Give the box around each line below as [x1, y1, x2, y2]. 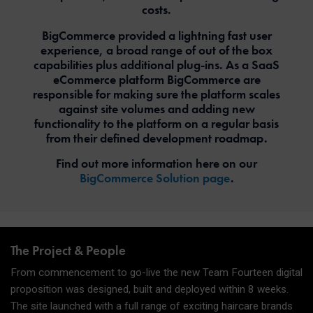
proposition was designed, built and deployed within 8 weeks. [10, 282, 289, 296]
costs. [142, 1, 171, 18]
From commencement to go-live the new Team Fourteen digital [10, 265, 303, 279]
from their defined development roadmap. [45, 129, 268, 146]
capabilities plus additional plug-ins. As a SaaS [34, 56, 279, 73]
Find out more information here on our [56, 154, 257, 171]
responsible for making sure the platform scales [33, 85, 280, 102]
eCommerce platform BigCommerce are [52, 71, 261, 87]
